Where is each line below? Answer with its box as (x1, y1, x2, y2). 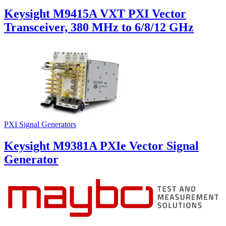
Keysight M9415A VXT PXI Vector (4, 7, 186, 20)
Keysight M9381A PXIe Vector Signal (4, 139, 199, 153)
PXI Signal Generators (4, 120, 76, 129)
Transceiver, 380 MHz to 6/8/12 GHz (4, 20, 194, 34)
